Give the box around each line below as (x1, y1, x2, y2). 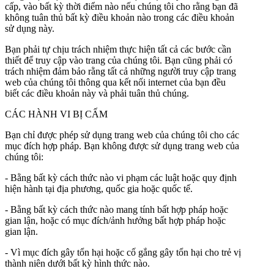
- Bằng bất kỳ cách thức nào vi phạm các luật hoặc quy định (5, 172, 237, 183)
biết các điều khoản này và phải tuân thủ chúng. (5, 87, 189, 98)
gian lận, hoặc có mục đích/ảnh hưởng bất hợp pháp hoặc (5, 215, 226, 226)
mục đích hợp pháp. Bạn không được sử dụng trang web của (5, 140, 239, 151)
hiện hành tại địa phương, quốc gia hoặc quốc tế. (5, 183, 193, 194)
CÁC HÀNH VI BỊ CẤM (5, 108, 108, 119)
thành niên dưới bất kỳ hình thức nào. (5, 257, 150, 268)
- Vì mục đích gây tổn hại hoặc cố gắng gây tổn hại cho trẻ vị (5, 246, 241, 257)
